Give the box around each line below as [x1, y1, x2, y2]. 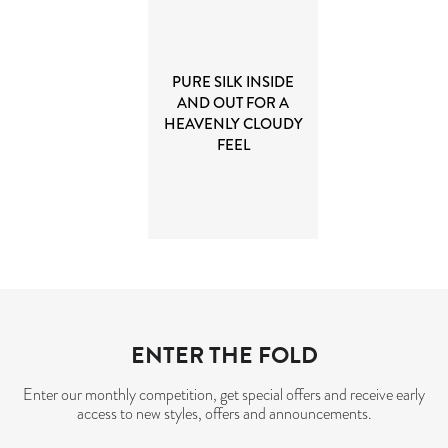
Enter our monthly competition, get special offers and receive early [23, 384, 425, 407]
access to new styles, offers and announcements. [76, 403, 372, 426]
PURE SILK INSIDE [172, 71, 295, 94]
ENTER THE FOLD [130, 338, 318, 373]
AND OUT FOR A [177, 92, 290, 115]
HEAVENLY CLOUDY [163, 113, 303, 136]
